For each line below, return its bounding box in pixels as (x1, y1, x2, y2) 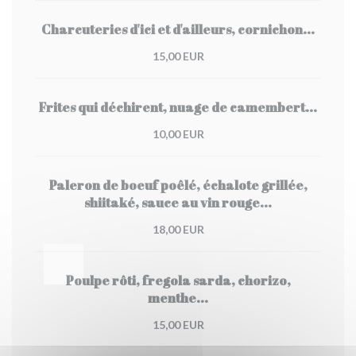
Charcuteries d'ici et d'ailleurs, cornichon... (41, 21, 315, 38)
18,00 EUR (152, 222, 204, 236)
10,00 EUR (152, 127, 204, 141)
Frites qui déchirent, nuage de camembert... (39, 99, 317, 116)
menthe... (148, 289, 208, 307)
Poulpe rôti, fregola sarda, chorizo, (65, 272, 291, 289)
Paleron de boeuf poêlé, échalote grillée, (48, 176, 308, 194)
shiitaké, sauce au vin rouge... (84, 194, 272, 211)
